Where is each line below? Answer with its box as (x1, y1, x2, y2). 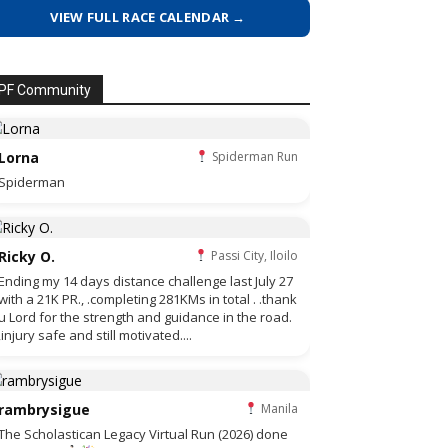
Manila (258, 400, 298, 417)
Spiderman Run (209, 148, 298, 165)
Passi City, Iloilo (208, 247, 298, 264)
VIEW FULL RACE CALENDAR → (50, 8, 246, 26)
